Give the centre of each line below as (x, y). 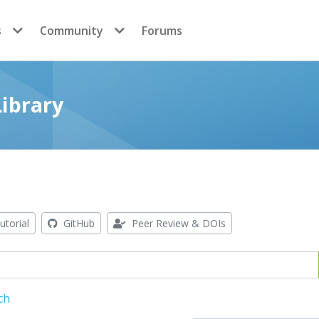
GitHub (78, 223)
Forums (162, 30)
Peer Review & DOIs (177, 223)
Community (72, 30)
